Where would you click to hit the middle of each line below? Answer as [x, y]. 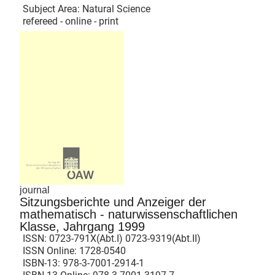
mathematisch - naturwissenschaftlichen [129, 214]
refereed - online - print [71, 21]
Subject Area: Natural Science [87, 9]
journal [35, 190]
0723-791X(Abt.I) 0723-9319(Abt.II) [125, 238]
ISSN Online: [51, 250]
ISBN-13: [43, 263]
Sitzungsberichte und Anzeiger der [113, 202]
